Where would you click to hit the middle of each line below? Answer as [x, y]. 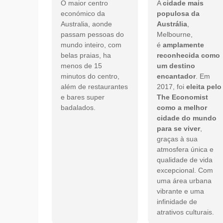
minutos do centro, [90, 76]
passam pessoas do [93, 35]
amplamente [183, 45]
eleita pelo [204, 87]
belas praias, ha [86, 56]
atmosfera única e [185, 150]
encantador [176, 76]
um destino [176, 66]
